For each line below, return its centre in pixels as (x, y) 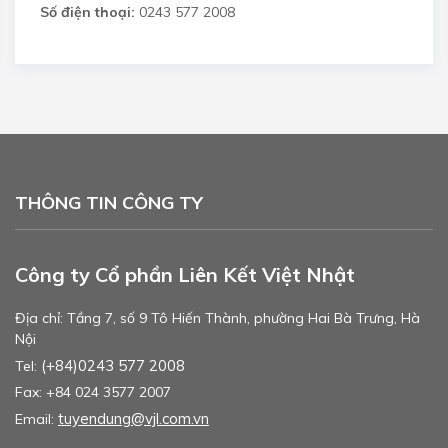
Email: (36, 419)
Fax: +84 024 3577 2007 (93, 392)
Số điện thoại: (87, 12)
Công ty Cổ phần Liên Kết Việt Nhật (185, 274)
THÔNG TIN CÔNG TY (109, 202)
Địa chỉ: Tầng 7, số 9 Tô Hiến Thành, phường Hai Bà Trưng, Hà (217, 318)
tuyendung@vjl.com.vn (133, 419)
